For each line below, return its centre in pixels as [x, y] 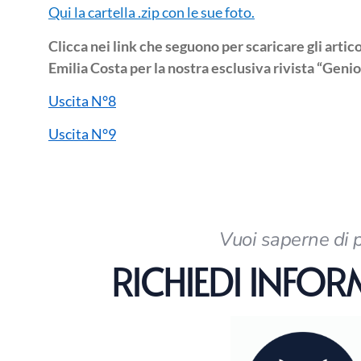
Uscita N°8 [82, 101]
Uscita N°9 [82, 134]
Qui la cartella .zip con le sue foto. [151, 12]
